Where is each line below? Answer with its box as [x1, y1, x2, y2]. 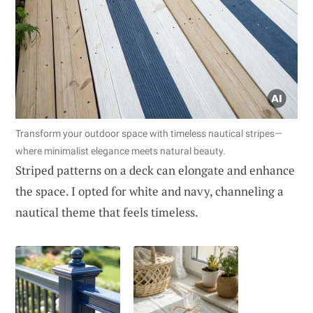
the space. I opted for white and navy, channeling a [15, 182, 284, 199]
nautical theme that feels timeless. [15, 203, 198, 220]
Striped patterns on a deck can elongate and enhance [15, 161, 295, 178]
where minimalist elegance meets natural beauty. [15, 145, 226, 156]
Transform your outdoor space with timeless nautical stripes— [15, 127, 282, 139]
